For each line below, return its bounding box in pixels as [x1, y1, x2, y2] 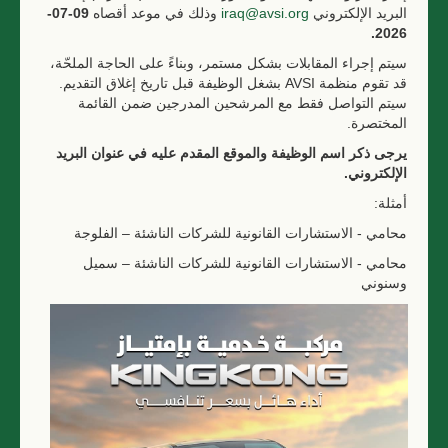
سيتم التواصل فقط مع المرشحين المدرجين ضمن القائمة [78, 95, 407, 111]
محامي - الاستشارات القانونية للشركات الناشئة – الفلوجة [74, 225, 407, 241]
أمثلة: [374, 195, 407, 211]
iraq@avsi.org [221, 5, 309, 21]
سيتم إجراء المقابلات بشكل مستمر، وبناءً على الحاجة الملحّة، [50, 55, 407, 71]
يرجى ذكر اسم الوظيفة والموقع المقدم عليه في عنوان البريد [56, 145, 407, 161]
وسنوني [361, 275, 407, 291]
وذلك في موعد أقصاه [89, 5, 221, 21]
